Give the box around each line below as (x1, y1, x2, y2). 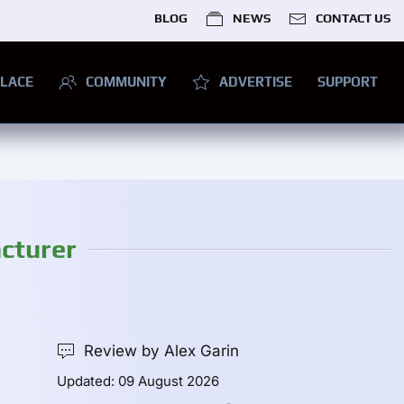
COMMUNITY (86, 74, 167, 89)
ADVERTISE (219, 74, 292, 89)
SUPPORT (317, 74, 378, 89)
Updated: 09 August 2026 (56, 372, 219, 390)
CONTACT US (316, 11, 390, 25)
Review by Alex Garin (83, 342, 239, 361)
